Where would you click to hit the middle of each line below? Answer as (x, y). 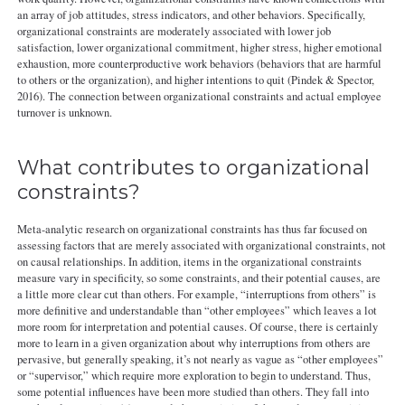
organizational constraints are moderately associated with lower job (174, 32)
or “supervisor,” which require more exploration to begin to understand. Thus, (193, 375)
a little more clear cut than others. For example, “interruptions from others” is (196, 294)
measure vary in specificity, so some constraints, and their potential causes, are (198, 278)
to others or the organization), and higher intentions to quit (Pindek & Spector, (195, 80)
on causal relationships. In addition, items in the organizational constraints (189, 261)
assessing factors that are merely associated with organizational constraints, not (201, 245)
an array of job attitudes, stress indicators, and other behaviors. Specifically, (191, 15)
